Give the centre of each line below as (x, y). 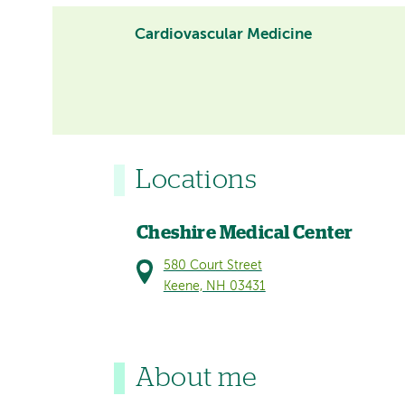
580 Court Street (212, 266)
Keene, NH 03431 (214, 287)
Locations (197, 180)
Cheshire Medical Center (245, 234)
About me (197, 378)
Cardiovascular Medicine (224, 34)
